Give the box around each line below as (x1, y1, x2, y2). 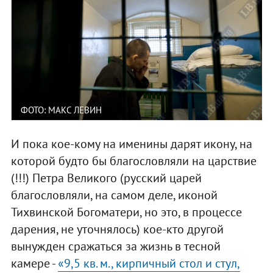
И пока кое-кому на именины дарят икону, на (10, 135, 252, 152)
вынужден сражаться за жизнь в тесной (10, 238, 221, 254)
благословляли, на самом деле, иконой (10, 186, 218, 203)
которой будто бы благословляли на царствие (10, 152, 257, 169)
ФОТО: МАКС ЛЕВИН (20, 104, 102, 116)
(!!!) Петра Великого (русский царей (10, 169, 202, 186)
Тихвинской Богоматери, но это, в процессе (10, 204, 242, 220)
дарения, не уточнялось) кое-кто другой (10, 221, 224, 237)
